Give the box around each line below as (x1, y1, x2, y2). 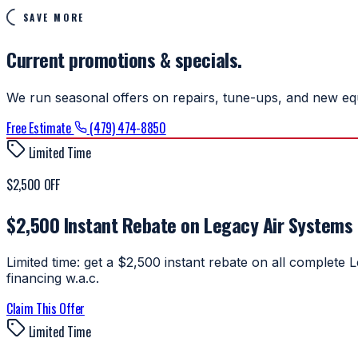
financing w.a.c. (6, 270, 99, 287)
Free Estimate (6, 117, 74, 137)
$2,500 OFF (6, 174, 60, 194)
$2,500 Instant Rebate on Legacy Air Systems (6, 209, 353, 239)
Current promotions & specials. (6, 44, 242, 74)
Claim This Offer (6, 299, 85, 319)
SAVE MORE (22, 10, 85, 24)
